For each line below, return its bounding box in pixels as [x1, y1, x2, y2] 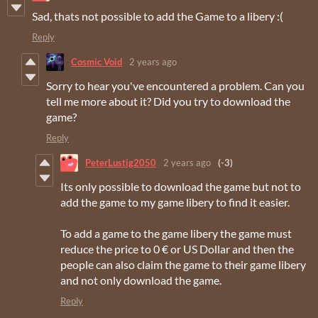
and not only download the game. [60, 273, 221, 287]
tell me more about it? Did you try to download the [46, 94, 290, 108]
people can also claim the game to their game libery [60, 257, 306, 271]
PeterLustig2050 [85, 157, 156, 169]
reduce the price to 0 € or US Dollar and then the [60, 241, 294, 256]
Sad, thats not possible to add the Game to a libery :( [32, 9, 283, 23]
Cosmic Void [71, 56, 122, 68]
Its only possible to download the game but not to [60, 179, 301, 193]
